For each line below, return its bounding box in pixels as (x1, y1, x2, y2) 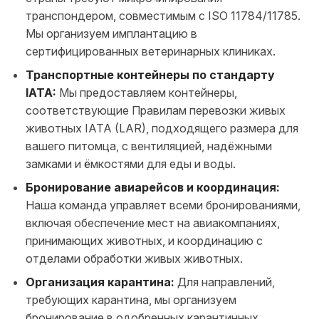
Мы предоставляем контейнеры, (56, 85, 237, 100)
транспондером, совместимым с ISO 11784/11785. (26, 8, 300, 23)
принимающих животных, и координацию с (26, 233, 263, 248)
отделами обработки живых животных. (26, 251, 243, 266)
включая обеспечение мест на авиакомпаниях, (26, 215, 280, 230)
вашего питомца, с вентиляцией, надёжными (26, 138, 272, 153)
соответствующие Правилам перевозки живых (26, 103, 286, 117)
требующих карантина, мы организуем (26, 292, 236, 307)
